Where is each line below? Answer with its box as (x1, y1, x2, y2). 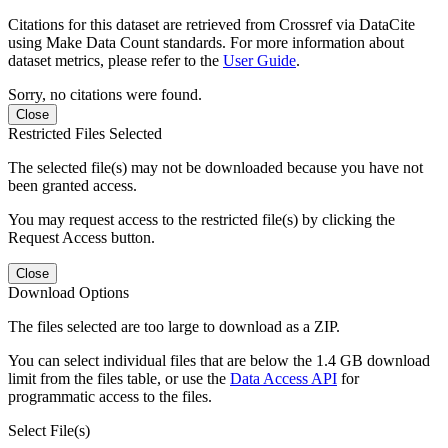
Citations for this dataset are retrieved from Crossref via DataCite (8, 16, 415, 34)
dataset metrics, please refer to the (8, 52, 223, 70)
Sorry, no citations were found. (8, 86, 202, 104)
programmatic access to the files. (8, 388, 212, 406)
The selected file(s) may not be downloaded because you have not (8, 159, 423, 177)
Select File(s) (8, 422, 90, 440)
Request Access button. (8, 229, 155, 247)
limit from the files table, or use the (8, 370, 230, 388)
